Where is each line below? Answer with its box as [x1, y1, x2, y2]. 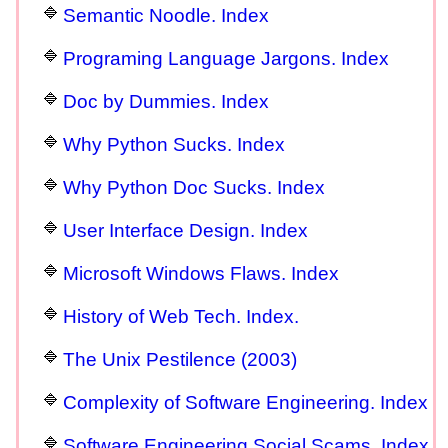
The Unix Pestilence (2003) [63, 348, 297, 370]
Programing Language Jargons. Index [63, 47, 389, 69]
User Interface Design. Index [63, 219, 308, 241]
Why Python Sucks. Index [63, 133, 285, 155]
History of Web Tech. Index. [63, 305, 299, 327]
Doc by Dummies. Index [63, 90, 269, 112]
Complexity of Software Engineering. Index [63, 391, 428, 413]
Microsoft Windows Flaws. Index [63, 262, 339, 284]
